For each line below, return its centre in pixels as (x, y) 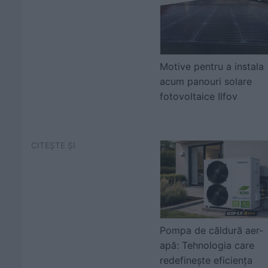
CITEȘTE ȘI (53, 145)
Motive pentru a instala (212, 66)
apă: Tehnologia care (207, 245)
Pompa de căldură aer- (211, 230)
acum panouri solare (206, 81)
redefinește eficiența (206, 260)
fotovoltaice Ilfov (199, 96)
